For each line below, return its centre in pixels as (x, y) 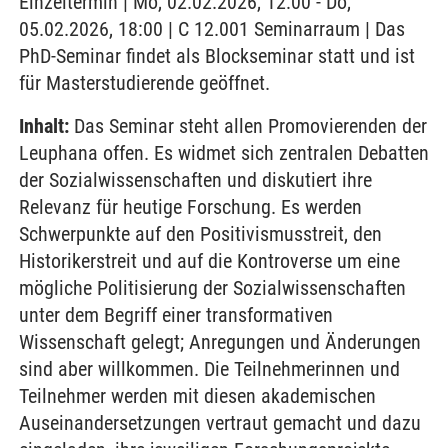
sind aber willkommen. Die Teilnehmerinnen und (209, 369)
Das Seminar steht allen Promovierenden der (248, 126)
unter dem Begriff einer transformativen (176, 315)
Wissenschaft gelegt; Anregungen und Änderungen (220, 342)
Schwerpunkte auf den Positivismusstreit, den (200, 234)
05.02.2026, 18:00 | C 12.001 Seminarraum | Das (212, 29)
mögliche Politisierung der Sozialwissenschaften (212, 288)
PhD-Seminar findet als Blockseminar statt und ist (217, 56)
